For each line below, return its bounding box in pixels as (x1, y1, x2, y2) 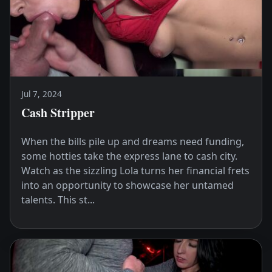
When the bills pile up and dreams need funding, (21, 135, 244, 149)
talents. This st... (21, 193, 95, 207)
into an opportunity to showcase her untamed (21, 178, 234, 192)
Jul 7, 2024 (21, 88, 62, 100)
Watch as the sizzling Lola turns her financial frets (21, 164, 250, 178)
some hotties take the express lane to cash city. (21, 149, 237, 163)
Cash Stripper (21, 104, 95, 122)
